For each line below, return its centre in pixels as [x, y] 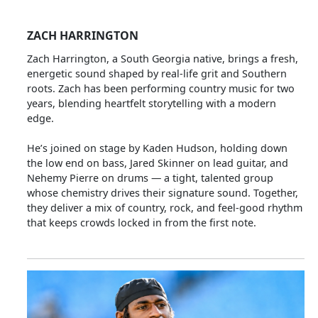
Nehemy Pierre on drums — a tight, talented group [150, 178]
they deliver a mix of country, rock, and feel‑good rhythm [165, 208]
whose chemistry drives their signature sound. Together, [163, 193]
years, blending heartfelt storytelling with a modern [152, 103]
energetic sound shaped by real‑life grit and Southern [157, 73]
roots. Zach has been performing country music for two [161, 88]
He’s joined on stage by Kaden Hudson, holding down [157, 148]
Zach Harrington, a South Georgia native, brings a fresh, [163, 59]
